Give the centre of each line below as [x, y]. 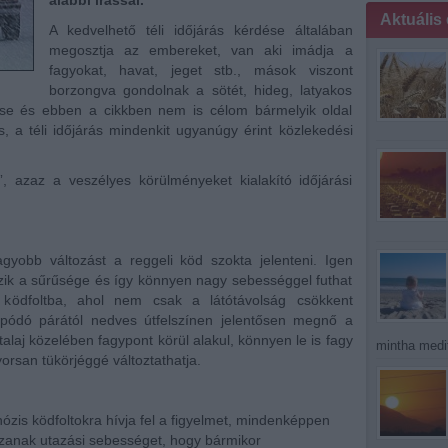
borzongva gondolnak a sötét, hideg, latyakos [200, 90]
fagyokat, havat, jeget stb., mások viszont [200, 70]
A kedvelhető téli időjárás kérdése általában [200, 30]
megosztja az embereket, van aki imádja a [200, 50]
